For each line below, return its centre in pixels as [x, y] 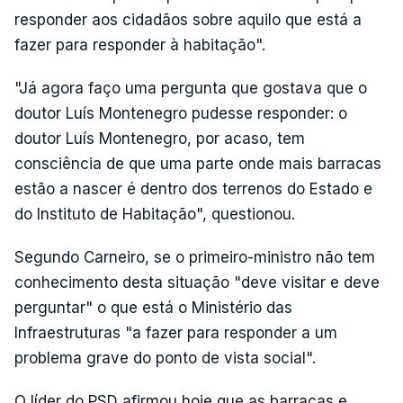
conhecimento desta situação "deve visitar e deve [197, 282]
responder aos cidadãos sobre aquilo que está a [188, 19]
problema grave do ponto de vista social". [165, 358]
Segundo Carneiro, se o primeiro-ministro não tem [195, 257]
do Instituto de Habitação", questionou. [155, 214]
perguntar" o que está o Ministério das [153, 307]
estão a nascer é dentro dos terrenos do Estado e [193, 188]
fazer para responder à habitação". [140, 45]
